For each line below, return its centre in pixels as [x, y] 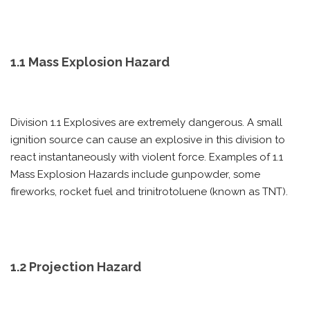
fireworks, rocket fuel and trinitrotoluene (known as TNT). [151, 192]
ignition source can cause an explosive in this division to [148, 140]
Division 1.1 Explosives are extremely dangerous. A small [146, 122]
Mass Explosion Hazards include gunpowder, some [135, 174]
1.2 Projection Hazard [76, 267]
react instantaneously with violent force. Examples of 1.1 [147, 157]
